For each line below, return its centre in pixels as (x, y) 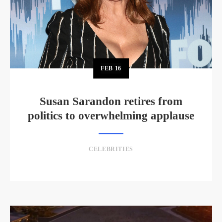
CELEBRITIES (111, 149)
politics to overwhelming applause (111, 116)
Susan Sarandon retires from (111, 102)
